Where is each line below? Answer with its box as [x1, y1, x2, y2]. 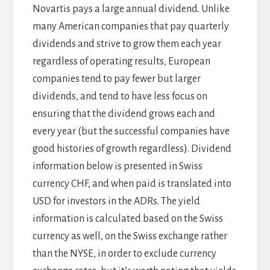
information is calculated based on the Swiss [32, 213, 223, 225]
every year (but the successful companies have [32, 126, 230, 137]
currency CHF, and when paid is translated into [32, 178, 231, 190]
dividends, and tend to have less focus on [32, 91, 207, 102]
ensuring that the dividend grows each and [32, 108, 215, 120]
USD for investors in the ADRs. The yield [32, 196, 200, 207]
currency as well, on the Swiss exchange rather [32, 231, 227, 242]
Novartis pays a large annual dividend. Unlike [32, 4, 230, 15]
